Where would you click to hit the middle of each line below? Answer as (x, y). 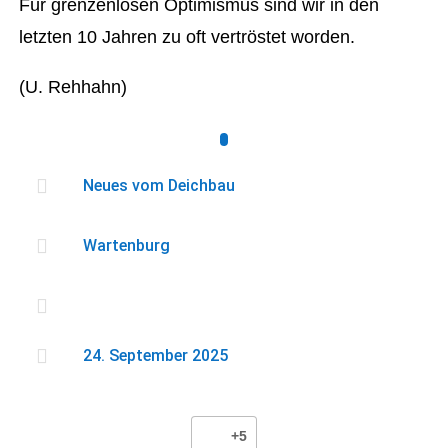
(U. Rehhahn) (73, 87)
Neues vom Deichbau (158, 185)
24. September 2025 (155, 355)
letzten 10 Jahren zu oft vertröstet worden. (187, 37)
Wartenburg (126, 245)
